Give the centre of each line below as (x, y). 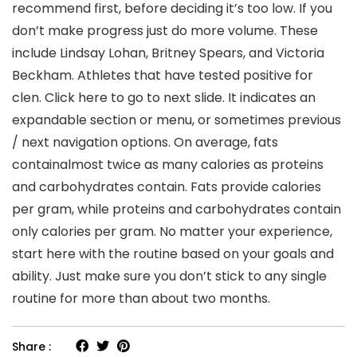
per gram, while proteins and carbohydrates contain (177, 209)
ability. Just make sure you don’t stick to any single (169, 276)
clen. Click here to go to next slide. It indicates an (164, 97)
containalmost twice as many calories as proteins (168, 164)
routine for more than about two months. (141, 298)
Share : (31, 346)
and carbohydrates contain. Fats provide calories (167, 186)
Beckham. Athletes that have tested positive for (163, 75)
